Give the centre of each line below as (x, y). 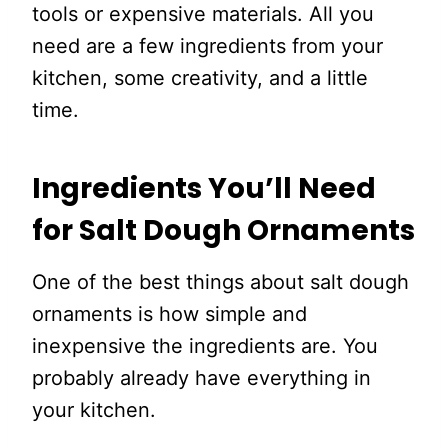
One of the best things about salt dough (220, 282)
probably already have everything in (201, 378)
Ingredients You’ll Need (204, 188)
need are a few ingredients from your (207, 46)
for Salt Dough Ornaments (223, 230)
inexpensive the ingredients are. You (205, 346)
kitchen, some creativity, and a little (200, 78)
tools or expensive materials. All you (203, 14)
